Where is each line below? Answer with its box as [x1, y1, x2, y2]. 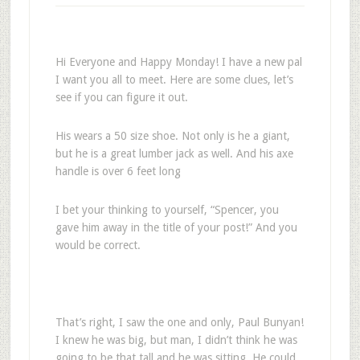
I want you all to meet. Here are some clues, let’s [55, 73, 293, 86]
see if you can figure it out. [55, 91, 188, 104]
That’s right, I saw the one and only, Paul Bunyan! [55, 316, 304, 329]
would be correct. [55, 239, 141, 252]
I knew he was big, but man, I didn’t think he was [55, 333, 297, 346]
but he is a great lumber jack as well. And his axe [55, 147, 293, 160]
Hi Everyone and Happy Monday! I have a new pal [55, 55, 302, 68]
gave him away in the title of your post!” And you [55, 221, 297, 234]
